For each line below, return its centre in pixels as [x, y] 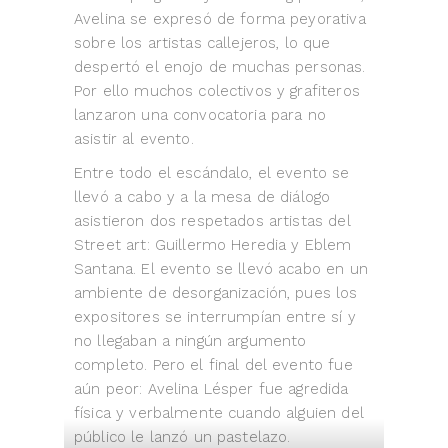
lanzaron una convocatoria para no [200, 115]
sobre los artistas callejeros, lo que [202, 43]
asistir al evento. [134, 139]
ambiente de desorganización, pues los [216, 293]
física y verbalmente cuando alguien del [219, 413]
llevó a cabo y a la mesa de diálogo [202, 197]
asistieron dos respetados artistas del [212, 221]
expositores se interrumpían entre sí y [215, 317]
